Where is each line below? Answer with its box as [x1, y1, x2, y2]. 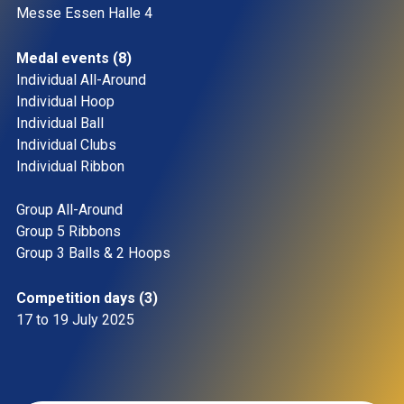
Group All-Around [16, 201, 126, 218]
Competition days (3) [16, 289, 158, 307]
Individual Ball [16, 115, 107, 132]
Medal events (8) [16, 50, 132, 67]
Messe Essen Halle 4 [16, 5, 156, 22]
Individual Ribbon [16, 158, 124, 175]
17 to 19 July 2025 [16, 311, 138, 328]
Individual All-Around [16, 71, 150, 88]
